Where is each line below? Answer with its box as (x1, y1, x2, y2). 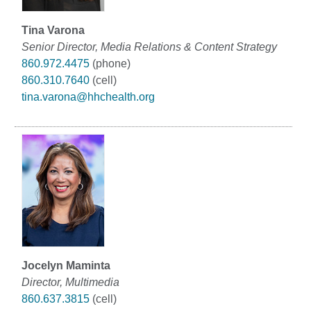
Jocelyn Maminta (22, 259, 110, 271)
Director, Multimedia (22, 276, 119, 288)
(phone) (90, 57, 131, 69)
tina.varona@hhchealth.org (22, 90, 155, 103)
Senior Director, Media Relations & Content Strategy (22, 40, 277, 53)
